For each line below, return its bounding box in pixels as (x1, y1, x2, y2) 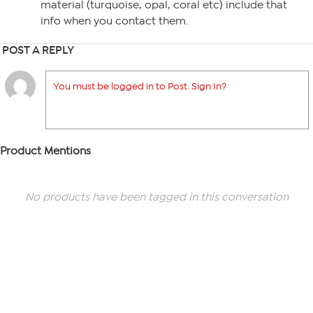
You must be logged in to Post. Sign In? (53, 80, 226, 92)
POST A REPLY (2, 43, 74, 57)
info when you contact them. (41, 15, 188, 27)
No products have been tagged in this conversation (24, 191, 289, 203)
